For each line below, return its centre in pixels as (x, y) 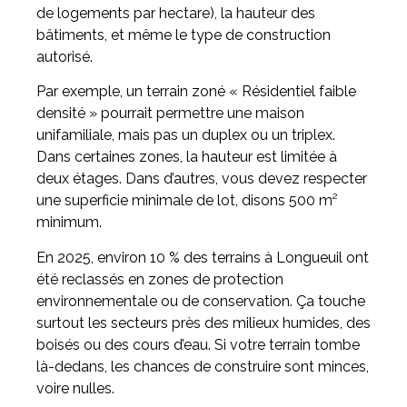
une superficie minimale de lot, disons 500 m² (187, 201)
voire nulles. (75, 388)
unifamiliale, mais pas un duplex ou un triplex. (186, 135)
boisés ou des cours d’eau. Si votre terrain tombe (198, 344)
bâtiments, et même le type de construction (184, 35)
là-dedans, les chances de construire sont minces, (203, 366)
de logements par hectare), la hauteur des (176, 14)
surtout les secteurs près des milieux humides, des (203, 323)
